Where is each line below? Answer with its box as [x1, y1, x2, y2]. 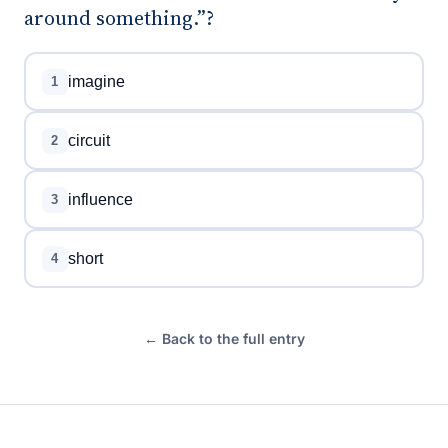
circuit [67, 131, 110, 149]
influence [67, 190, 133, 208]
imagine [67, 72, 125, 90]
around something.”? [24, 4, 214, 32]
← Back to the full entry [143, 330, 305, 347]
